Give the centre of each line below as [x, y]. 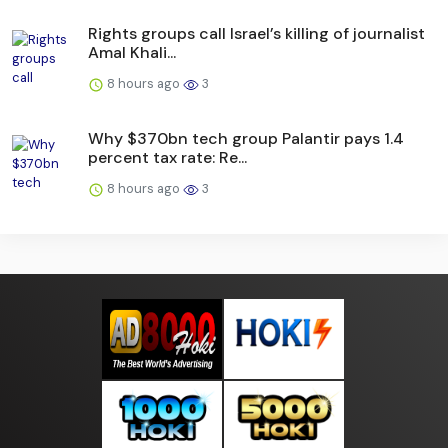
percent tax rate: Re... [167, 157]
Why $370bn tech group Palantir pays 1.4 [246, 138]
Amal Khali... [132, 52]
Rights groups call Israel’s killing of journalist [256, 33]
